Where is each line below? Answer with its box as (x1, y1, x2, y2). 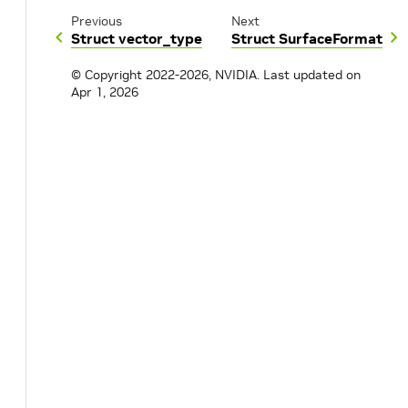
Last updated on (263, 66, 361, 83)
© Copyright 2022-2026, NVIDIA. (71, 66, 260, 83)
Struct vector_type (71, 29, 202, 47)
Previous (71, 13, 122, 29)
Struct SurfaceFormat (231, 29, 382, 47)
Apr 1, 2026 (71, 84, 138, 100)
